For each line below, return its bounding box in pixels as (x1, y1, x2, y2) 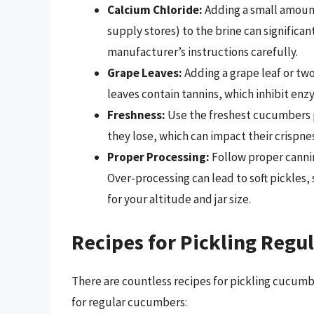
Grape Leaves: (107, 64, 182, 81)
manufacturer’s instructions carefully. (107, 43, 298, 60)
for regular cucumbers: (71, 294, 187, 310)
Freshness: (107, 107, 165, 123)
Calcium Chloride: (107, 1, 203, 18)
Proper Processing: (107, 149, 210, 165)
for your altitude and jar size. (107, 191, 251, 207)
